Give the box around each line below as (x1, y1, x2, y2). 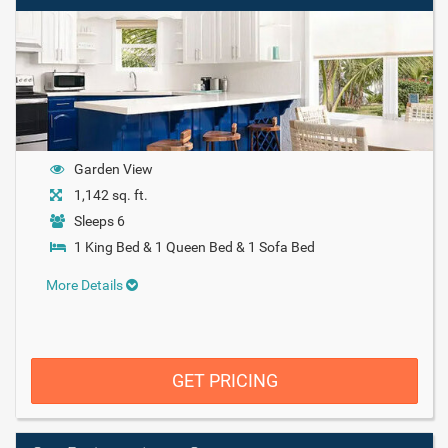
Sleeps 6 (74, 212, 125, 229)
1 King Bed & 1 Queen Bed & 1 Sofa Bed (74, 238, 315, 255)
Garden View (74, 160, 153, 177)
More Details (46, 276, 126, 293)
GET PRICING (171, 369, 278, 391)
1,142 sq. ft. (74, 186, 148, 203)
